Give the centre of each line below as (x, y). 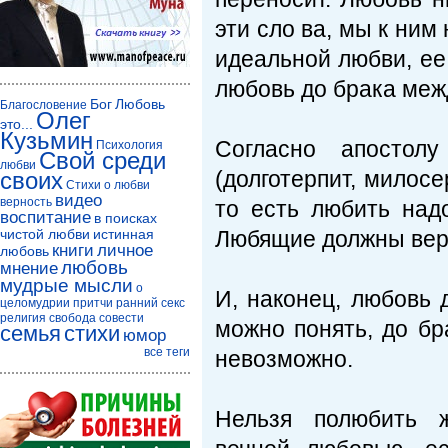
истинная (123, 234)
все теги (167, 352)
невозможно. (284, 359)
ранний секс (150, 303)
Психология (129, 145)
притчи (93, 303)
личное (125, 250)
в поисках (125, 218)
